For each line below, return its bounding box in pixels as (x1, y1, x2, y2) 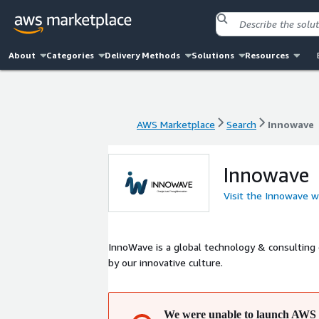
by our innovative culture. (108, 256, 223, 268)
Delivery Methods (105, 50, 181, 61)
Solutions (191, 50, 234, 61)
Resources (244, 50, 289, 61)
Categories (46, 50, 95, 61)
